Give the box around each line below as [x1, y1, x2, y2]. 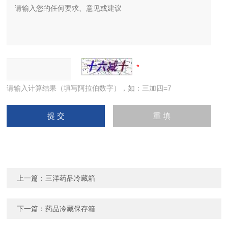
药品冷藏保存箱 [45, 205, 96, 213]
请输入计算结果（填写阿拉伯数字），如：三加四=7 [7, 84, 172, 92]
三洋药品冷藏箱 [45, 174, 96, 182]
